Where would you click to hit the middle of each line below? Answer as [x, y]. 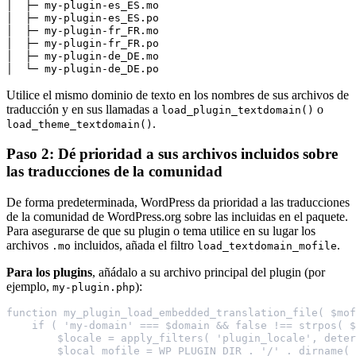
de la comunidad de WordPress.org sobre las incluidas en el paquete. [177, 217]
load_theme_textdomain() [79, 124]
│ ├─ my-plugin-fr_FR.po [83, 43]
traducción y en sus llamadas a [84, 109]
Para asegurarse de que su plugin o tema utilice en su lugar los [161, 231]
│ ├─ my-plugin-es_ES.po [83, 17]
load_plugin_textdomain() [238, 110]
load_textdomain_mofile [267, 246]
